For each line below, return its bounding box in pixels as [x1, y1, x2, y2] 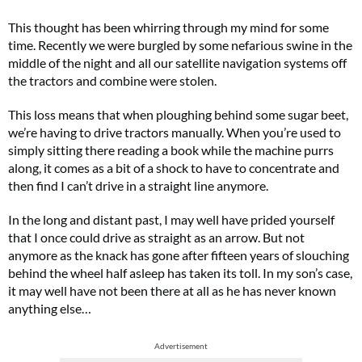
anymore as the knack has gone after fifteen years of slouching [8, 246, 349, 263]
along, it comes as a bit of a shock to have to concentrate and [8, 159, 339, 175]
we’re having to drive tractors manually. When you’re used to [8, 124, 341, 140]
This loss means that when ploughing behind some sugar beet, [8, 106, 348, 122]
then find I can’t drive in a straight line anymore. [8, 177, 268, 193]
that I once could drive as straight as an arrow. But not [8, 229, 305, 245]
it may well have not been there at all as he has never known [8, 282, 336, 298]
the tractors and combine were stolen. [8, 72, 217, 88]
